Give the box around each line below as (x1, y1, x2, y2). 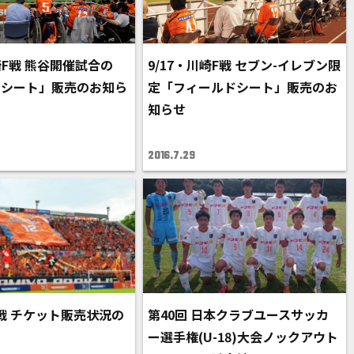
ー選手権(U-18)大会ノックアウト (148, 326, 339, 346)
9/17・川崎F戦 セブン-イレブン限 (148, 55, 341, 75)
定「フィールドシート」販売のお (148, 77, 338, 97)
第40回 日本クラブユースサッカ (148, 304, 330, 324)
